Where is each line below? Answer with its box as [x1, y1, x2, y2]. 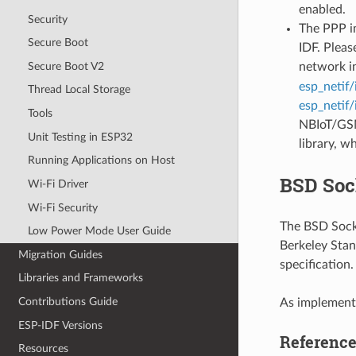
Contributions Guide [18, 296, 118, 308]
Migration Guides [18, 248, 103, 261]
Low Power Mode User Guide [27, 225, 171, 238]
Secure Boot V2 [27, 60, 104, 72]
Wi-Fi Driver [27, 177, 88, 190]
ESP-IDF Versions [18, 319, 103, 331]
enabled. [298, 2, 346, 16]
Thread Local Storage [27, 83, 130, 96]
